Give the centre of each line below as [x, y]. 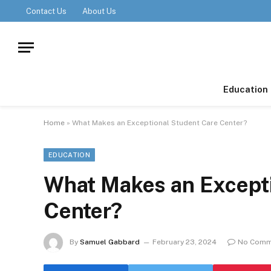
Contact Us [46, 11]
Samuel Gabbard [110, 242]
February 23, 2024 [184, 242]
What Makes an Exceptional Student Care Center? [159, 123]
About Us [99, 11]
